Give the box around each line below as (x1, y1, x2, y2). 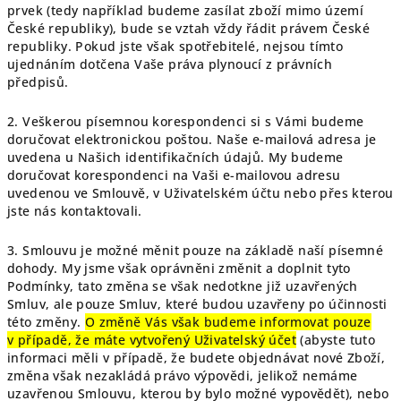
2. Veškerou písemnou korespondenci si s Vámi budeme (7, 113, 364, 130)
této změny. (7, 313, 85, 330)
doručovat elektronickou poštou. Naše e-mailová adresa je (7, 131, 377, 148)
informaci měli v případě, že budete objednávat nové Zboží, (7, 349, 386, 366)
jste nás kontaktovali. (7, 202, 142, 219)
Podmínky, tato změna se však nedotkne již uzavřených (7, 277, 358, 294)
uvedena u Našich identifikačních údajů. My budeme (7, 149, 344, 166)
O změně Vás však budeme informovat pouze (84, 313, 371, 330)
